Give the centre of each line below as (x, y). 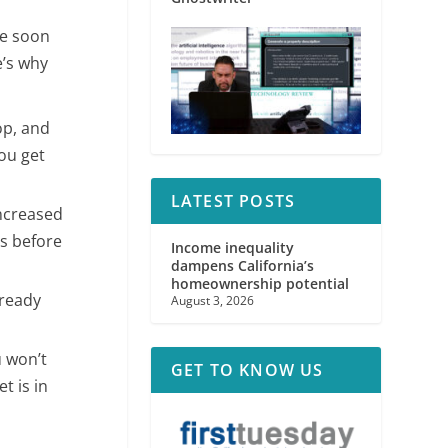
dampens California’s (242, 266)
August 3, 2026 (212, 301)
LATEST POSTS (233, 201)
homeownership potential (259, 284)
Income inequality (232, 248)
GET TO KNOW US (247, 370)
